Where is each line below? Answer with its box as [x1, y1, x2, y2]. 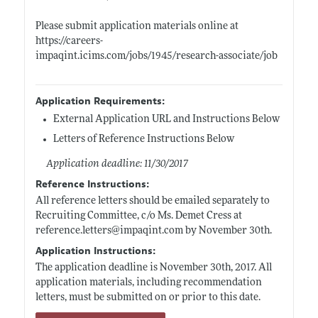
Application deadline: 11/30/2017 [45, 158, 188, 170]
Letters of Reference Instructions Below [53, 133, 234, 145]
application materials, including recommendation [35, 277, 262, 288]
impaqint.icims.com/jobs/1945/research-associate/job [35, 50, 278, 62]
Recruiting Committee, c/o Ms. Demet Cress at [35, 210, 242, 221]
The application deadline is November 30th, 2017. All [35, 262, 272, 273]
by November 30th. [182, 225, 272, 236]
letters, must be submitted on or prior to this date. [35, 292, 261, 303]
